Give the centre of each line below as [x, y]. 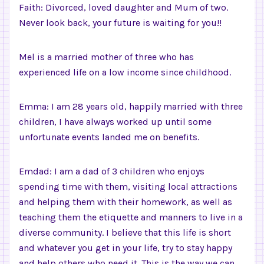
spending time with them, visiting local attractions [128, 187]
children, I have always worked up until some [115, 122]
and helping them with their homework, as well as [126, 202]
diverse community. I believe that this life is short [125, 232]
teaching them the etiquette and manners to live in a [131, 217]
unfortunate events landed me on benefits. [109, 137]
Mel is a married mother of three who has [106, 57]
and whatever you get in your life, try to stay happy [126, 248]
